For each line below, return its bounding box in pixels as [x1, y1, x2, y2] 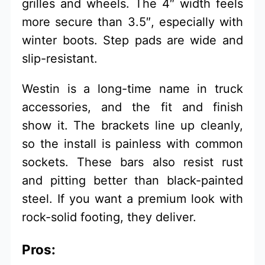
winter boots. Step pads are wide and [22, 33, 243, 48]
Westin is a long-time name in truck [22, 82, 243, 96]
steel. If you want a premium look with [22, 192, 243, 206]
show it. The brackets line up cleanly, [22, 118, 243, 133]
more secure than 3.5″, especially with [22, 15, 243, 30]
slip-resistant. [22, 51, 98, 66]
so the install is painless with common [22, 137, 243, 151]
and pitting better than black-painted [22, 173, 243, 188]
